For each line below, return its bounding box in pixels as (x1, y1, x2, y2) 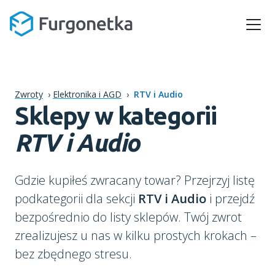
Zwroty (15, 88, 43, 100)
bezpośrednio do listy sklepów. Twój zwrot (15, 209, 242, 225)
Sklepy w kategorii (15, 102, 216, 130)
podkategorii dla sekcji (15, 190, 138, 207)
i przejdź (206, 190, 255, 207)
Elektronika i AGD (53, 88, 122, 100)
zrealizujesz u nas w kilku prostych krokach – (15, 227, 257, 244)
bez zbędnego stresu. (15, 246, 132, 262)
